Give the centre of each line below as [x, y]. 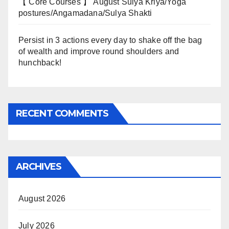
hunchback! [40, 63]
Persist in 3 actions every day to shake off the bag [110, 40]
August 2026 [42, 199]
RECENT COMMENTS [62, 114]
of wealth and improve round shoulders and [99, 52]
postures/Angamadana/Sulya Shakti [85, 13]
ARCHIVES [39, 167]
